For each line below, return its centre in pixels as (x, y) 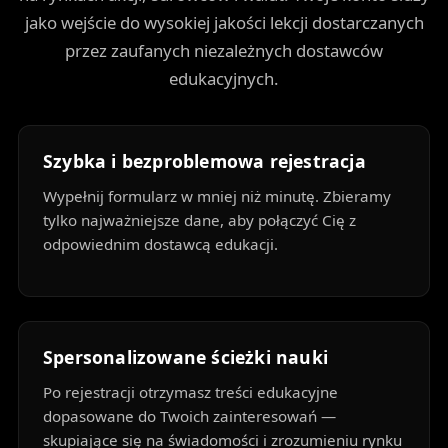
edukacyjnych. (224, 79)
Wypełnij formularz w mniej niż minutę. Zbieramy (216, 196)
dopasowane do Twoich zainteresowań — (189, 416)
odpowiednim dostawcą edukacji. (160, 244)
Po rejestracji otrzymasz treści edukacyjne (190, 392)
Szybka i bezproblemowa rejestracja (204, 161)
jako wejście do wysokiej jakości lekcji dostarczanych (224, 23)
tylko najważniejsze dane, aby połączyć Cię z (199, 220)
